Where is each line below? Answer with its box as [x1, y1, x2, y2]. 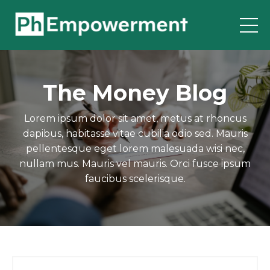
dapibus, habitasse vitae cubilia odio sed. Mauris [22, 128, 248, 139]
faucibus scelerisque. [84, 173, 186, 184]
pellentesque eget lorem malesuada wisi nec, [25, 143, 245, 154]
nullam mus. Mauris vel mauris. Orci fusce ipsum [19, 158, 251, 169]
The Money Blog [43, 80, 227, 106]
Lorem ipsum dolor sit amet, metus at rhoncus [24, 113, 246, 124]
